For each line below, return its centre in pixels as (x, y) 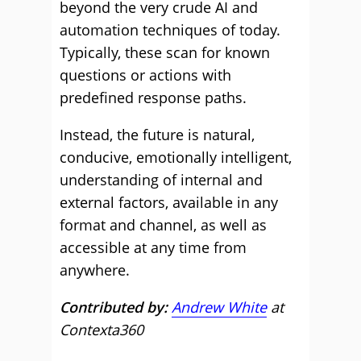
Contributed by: (116, 307)
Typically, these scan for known (165, 52)
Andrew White (219, 307)
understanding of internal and (161, 180)
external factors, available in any (169, 202)
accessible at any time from (153, 247)
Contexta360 (102, 330)
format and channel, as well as (163, 225)
